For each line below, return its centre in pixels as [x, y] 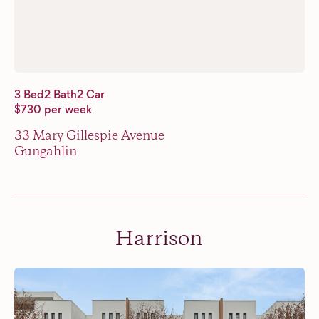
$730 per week [53, 109]
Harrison [159, 239]
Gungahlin [46, 151]
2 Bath [61, 94]
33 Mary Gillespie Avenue [89, 136]
